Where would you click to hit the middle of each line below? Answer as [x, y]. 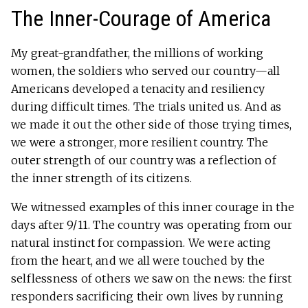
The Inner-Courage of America [141, 19]
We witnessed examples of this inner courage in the [153, 207]
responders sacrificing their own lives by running [147, 297]
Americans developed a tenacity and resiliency [138, 89]
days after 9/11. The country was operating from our [152, 225]
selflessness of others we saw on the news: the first [152, 279]
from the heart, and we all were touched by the [138, 261]
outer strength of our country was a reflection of [144, 161]
